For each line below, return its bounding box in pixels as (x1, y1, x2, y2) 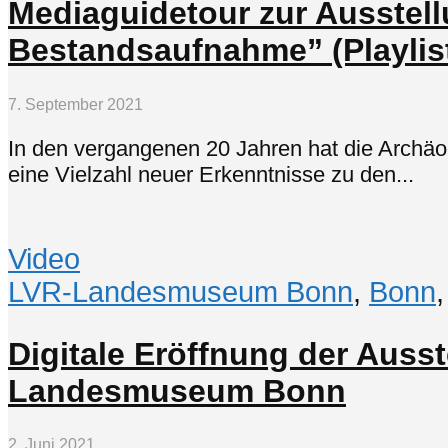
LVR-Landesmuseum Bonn (8, 276, 353, 309)
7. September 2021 (8, 95, 143, 113)
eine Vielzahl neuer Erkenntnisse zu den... (8, 161, 414, 187)
